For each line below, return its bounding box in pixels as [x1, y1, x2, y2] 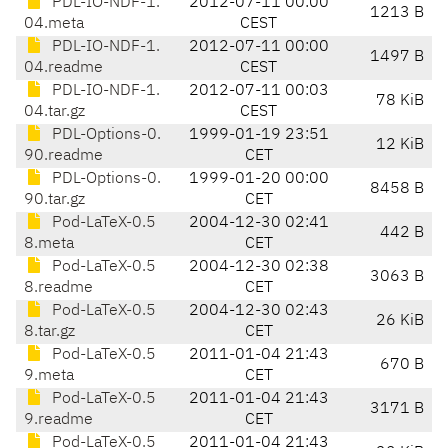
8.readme [24, 280, 93, 297]
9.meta [24, 368, 74, 385]
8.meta [24, 236, 74, 253]
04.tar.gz [24, 104, 85, 121]
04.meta [24, 16, 84, 33]
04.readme [24, 60, 103, 77]
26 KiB [376, 313, 424, 330]
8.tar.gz [24, 324, 75, 341]
